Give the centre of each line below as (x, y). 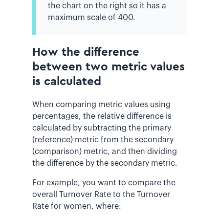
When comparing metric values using (101, 104)
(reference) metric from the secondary (103, 140)
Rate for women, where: (77, 206)
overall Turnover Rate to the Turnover (101, 194)
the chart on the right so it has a (107, 6)
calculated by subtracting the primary (102, 128)
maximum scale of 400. (92, 17)
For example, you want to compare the (104, 183)
